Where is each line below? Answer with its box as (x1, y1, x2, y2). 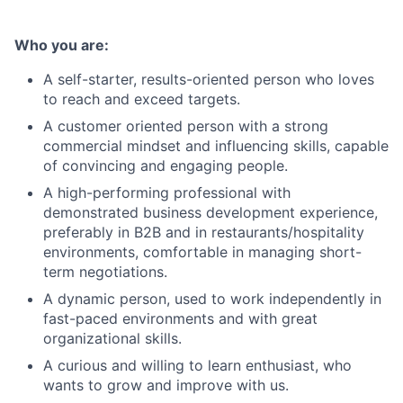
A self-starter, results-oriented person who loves (43, 69, 374, 88)
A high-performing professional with (43, 183, 291, 201)
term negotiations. (43, 262, 167, 281)
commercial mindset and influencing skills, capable (43, 136, 389, 155)
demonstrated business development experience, (43, 202, 378, 221)
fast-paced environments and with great (43, 309, 318, 327)
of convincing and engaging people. (43, 156, 288, 175)
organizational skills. (43, 328, 182, 347)
